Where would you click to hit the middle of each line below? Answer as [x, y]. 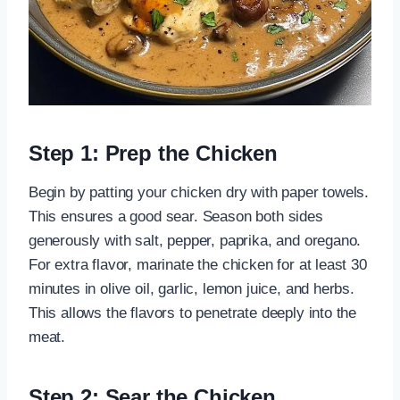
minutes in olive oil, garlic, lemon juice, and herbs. [192, 288]
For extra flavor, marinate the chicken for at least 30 [198, 264]
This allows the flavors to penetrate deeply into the [193, 312]
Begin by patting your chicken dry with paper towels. [199, 192]
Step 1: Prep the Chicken [153, 153]
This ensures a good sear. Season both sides [176, 216]
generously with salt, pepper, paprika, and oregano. [195, 240]
